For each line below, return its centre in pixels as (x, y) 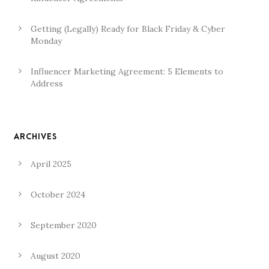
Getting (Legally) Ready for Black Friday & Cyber (128, 29)
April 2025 (51, 164)
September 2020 (64, 225)
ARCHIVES (35, 137)
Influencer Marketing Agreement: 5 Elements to (127, 71)
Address (47, 83)
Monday (46, 41)
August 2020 (56, 256)
